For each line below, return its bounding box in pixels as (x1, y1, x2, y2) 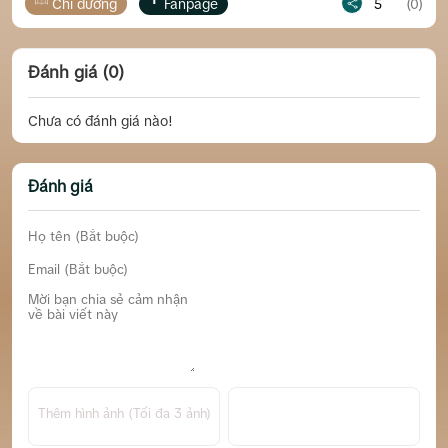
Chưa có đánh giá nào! (28, 113, 173, 130)
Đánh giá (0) (28, 63, 125, 83)
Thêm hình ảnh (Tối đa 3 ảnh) (37, 406, 211, 422)
